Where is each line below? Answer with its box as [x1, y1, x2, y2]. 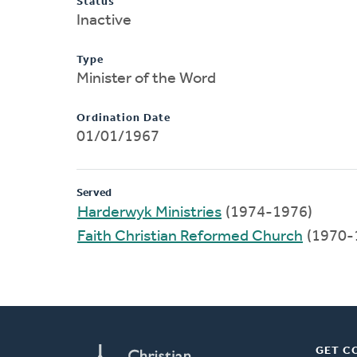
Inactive [76, 12, 131, 29]
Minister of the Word [76, 70, 216, 87]
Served [76, 186, 112, 199]
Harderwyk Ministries [77, 204, 222, 221]
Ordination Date [76, 112, 171, 124]
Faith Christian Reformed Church [77, 228, 303, 245]
